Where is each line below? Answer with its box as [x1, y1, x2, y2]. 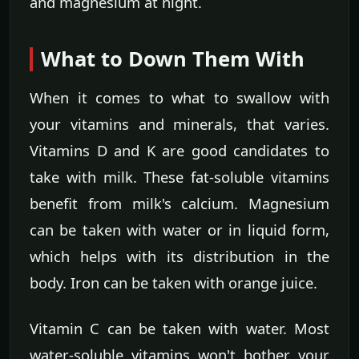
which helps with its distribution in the [30, 245, 329, 266]
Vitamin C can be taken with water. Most [30, 317, 329, 338]
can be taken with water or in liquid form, [30, 219, 329, 240]
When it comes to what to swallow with [30, 87, 329, 107]
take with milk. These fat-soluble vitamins [30, 166, 329, 187]
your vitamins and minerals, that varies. [30, 113, 329, 134]
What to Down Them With [41, 44, 305, 73]
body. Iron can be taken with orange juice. [30, 272, 317, 292]
